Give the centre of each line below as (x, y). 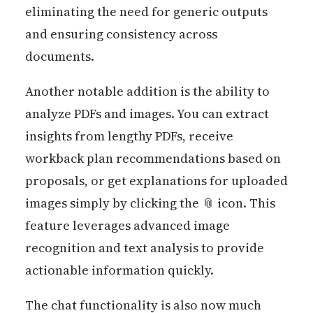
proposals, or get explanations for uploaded (156, 181)
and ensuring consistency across (121, 34)
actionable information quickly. (119, 270)
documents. (59, 57)
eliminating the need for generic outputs (146, 12)
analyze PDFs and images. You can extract (147, 114)
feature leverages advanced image (127, 226)
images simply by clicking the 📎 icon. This (150, 203)
